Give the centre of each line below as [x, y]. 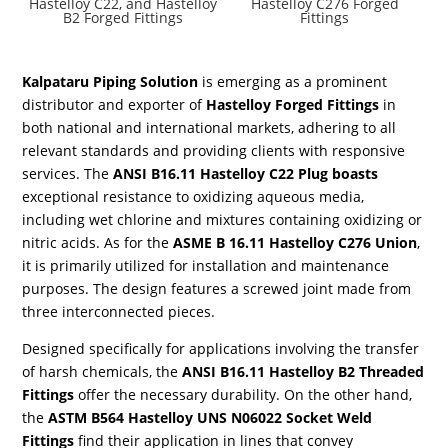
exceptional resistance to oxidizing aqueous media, [193, 196]
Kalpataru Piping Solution [110, 81]
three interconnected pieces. [119, 311]
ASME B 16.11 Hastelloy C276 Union [295, 242]
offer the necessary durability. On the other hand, [243, 394]
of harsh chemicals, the [102, 371]
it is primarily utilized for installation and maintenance [206, 265]
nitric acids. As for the [98, 242]
